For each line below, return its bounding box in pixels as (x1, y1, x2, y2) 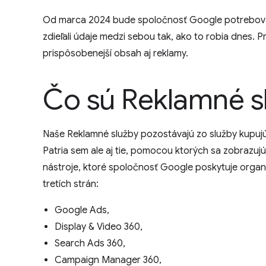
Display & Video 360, (55, 221, 142, 233)
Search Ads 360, (55, 237, 125, 249)
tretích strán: (43, 178, 99, 190)
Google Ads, (55, 204, 109, 216)
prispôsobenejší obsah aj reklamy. (43, 47, 188, 59)
